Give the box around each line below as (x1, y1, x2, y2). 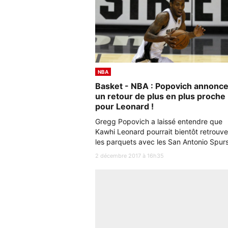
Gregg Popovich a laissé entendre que (95, 117, 222, 126)
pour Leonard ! (95, 101, 154, 111)
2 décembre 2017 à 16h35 (95, 152, 164, 159)
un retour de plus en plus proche (95, 91, 225, 101)
